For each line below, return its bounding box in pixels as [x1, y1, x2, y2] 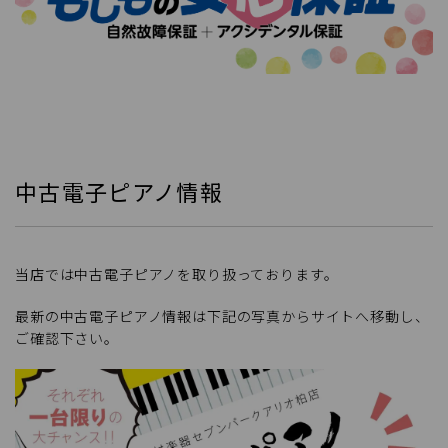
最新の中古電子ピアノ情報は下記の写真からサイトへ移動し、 [15, 305, 430, 326]
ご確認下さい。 [15, 327, 119, 348]
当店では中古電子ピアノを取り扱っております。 [15, 263, 339, 284]
